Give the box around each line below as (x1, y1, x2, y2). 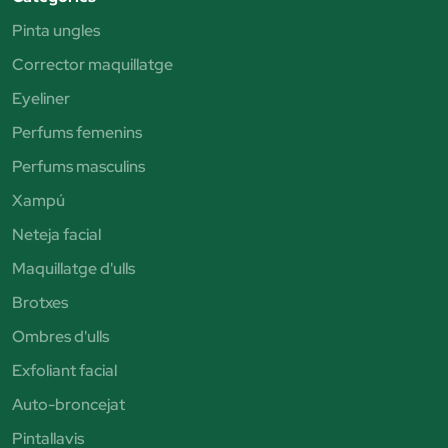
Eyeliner (12, 87, 70, 109)
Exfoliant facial (12, 359, 117, 381)
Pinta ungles (12, 19, 100, 41)
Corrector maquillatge (12, 53, 173, 75)
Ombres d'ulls (12, 325, 109, 347)
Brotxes (12, 291, 68, 313)
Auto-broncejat (12, 393, 125, 415)
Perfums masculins (12, 155, 145, 177)
